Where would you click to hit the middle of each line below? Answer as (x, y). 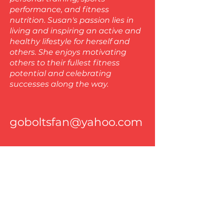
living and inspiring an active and (75, 31)
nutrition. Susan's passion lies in (72, 20)
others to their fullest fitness (65, 63)
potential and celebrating (61, 73)
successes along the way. (59, 84)
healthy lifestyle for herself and (70, 41)
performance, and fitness (59, 9)
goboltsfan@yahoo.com (76, 122)
